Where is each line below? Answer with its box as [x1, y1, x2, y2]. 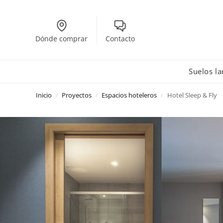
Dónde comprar [35, 34, 88, 43]
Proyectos [62, 91, 92, 100]
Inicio [36, 91, 52, 100]
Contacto [105, 34, 135, 43]
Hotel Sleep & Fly [167, 91, 217, 100]
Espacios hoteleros [102, 91, 157, 100]
